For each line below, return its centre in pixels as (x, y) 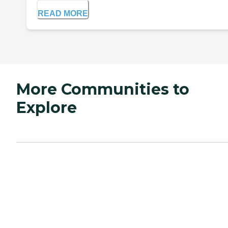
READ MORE (63, 14)
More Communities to (103, 90)
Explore (47, 108)
